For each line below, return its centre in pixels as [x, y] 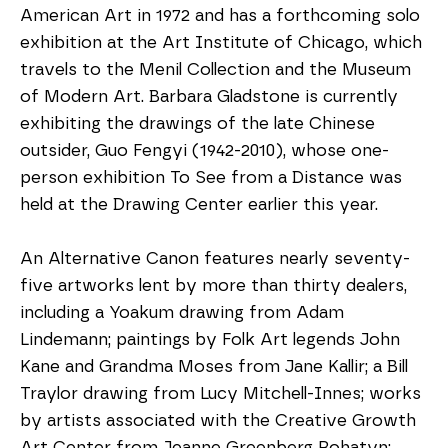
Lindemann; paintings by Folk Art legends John [210, 339]
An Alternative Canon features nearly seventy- [215, 258]
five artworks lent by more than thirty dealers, [213, 285]
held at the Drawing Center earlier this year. [199, 204]
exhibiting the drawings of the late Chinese [197, 123]
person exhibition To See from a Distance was [211, 177]
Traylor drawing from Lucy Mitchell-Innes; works [220, 393]
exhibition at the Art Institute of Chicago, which [221, 42]
